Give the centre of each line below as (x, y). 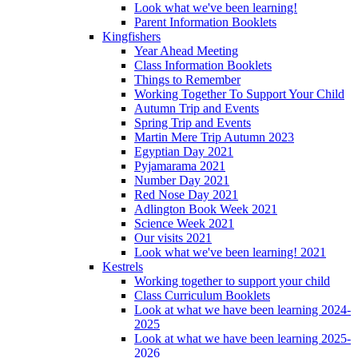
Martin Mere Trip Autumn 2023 (214, 137)
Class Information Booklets (203, 65)
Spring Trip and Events (193, 122)
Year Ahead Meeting (186, 50)
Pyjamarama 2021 (180, 165)
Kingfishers (131, 36)
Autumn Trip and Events (197, 108)
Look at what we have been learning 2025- (243, 338)
